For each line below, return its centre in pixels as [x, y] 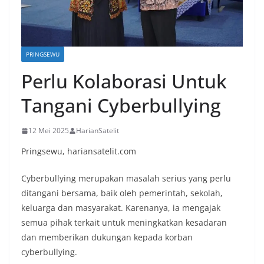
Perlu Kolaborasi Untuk [124, 81]
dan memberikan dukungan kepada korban [107, 237]
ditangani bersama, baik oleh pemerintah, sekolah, [122, 193]
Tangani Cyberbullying [121, 105]
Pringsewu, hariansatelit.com [79, 151]
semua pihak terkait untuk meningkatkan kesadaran [124, 223]
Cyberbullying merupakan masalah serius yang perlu [126, 179]
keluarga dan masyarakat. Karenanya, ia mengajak [121, 208]
